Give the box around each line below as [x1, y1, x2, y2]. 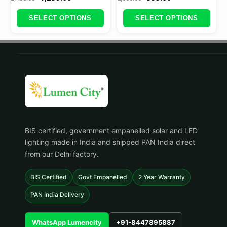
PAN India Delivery [30, 191, 84, 199]
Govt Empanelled [78, 173, 127, 181]
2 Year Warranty [138, 173, 185, 181]
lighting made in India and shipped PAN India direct [25, 138, 195, 147]
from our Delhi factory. [25, 149, 99, 159]
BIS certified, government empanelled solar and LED [25, 126, 198, 135]
